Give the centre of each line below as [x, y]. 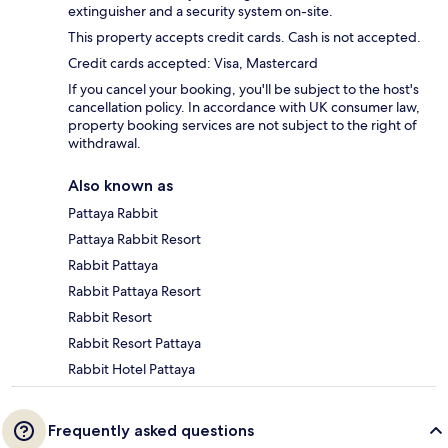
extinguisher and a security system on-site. [200, 11]
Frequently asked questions [151, 431]
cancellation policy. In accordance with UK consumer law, [244, 107]
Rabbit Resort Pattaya [134, 343]
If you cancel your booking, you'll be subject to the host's [243, 89]
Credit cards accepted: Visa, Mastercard [193, 63]
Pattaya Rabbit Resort [134, 239]
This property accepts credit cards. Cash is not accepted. [244, 37]
